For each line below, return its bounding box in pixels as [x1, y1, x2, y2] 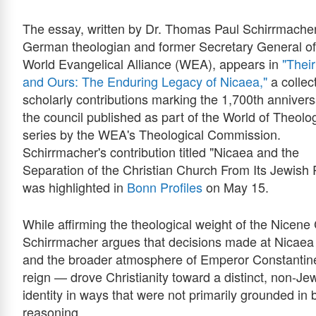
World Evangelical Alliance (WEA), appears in [23, 54, 282, 73]
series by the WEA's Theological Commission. [23, 124, 281, 143]
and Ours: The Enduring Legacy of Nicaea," [23, 71, 267, 90]
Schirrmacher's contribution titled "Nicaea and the [23, 142, 299, 161]
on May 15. [202, 177, 269, 196]
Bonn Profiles [127, 177, 202, 196]
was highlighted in [23, 177, 127, 196]
